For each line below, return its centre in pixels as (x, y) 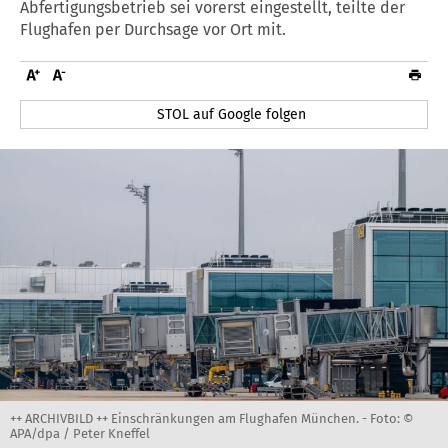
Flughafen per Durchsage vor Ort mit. (153, 29)
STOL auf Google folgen (232, 114)
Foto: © (392, 418)
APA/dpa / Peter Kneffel (80, 433)
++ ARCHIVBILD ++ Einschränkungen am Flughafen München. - (190, 418)
